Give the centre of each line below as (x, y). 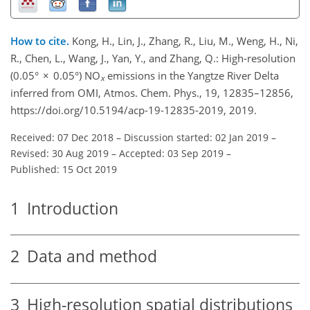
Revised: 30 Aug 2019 (60, 153)
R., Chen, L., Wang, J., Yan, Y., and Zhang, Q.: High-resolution (153, 58)
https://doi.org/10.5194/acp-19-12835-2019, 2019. (134, 110)
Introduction (69, 208)
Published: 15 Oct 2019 (64, 169)
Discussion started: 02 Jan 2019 (196, 137)
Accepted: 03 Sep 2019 (171, 153)
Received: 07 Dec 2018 (62, 137)
